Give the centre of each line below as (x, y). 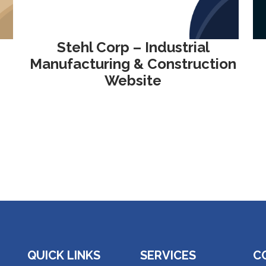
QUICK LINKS (64, 255)
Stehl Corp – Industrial (133, 47)
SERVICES (168, 255)
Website (133, 80)
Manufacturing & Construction (133, 64)
